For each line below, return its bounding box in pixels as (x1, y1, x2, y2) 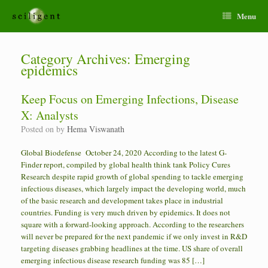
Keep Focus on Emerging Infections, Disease (21, 91, 239, 107)
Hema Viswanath (67, 123, 124, 135)
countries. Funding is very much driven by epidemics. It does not (21, 207, 230, 218)
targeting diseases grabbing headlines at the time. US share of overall (21, 243, 243, 254)
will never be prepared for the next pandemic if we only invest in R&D (21, 231, 247, 242)
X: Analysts (21, 107, 78, 123)
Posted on (26, 123, 56, 135)
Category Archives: (21, 49, 135, 68)
